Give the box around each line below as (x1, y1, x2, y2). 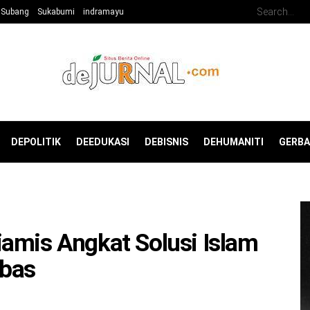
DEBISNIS (145, 136, 188, 147)
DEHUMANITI (203, 136, 264, 147)
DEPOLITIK (11, 136, 61, 147)
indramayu (83, 7, 124, 17)
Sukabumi (37, 7, 75, 17)
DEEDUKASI (76, 136, 129, 147)
